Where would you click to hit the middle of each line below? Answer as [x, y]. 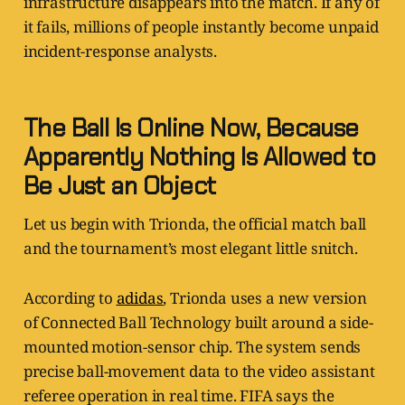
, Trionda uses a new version [265, 298]
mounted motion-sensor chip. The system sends [192, 347]
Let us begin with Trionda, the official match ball [195, 224]
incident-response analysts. [120, 52]
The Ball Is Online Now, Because [191, 128]
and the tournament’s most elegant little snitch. [190, 249]
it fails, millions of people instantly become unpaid [201, 27]
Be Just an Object [119, 186]
